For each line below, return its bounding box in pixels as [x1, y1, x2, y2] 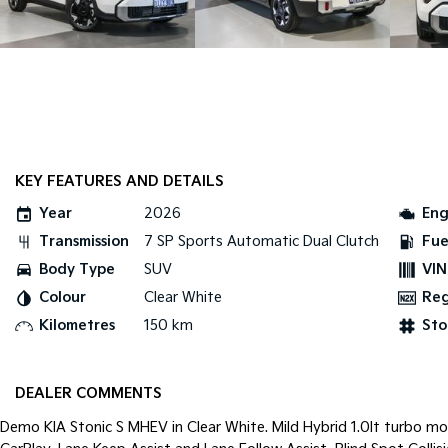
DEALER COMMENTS [15, 385, 162, 402]
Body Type [39, 261, 115, 278]
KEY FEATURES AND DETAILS [15, 173, 224, 190]
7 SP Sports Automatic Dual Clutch [144, 233, 379, 250]
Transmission [39, 233, 129, 250]
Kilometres [39, 317, 115, 334]
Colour [39, 289, 86, 306]
